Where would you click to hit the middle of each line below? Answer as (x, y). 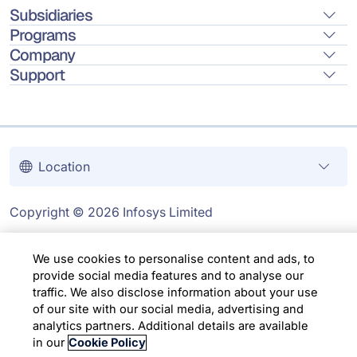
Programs (43, 35)
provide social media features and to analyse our (169, 275)
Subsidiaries (51, 15)
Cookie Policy (108, 342)
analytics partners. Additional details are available (171, 326)
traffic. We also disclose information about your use (176, 292)
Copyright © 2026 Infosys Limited (111, 212)
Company (42, 55)
